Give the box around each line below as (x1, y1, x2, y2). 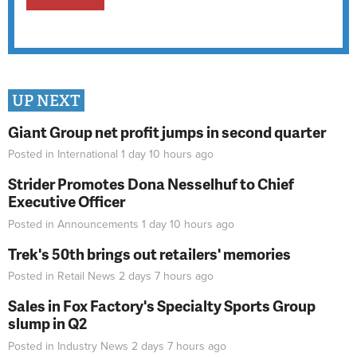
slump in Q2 (8, 312, 87, 335)
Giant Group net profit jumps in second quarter (8, 120, 326, 143)
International (57, 147, 118, 162)
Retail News (57, 269, 116, 284)
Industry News (57, 339, 128, 353)
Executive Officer (8, 190, 125, 213)
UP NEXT (12, 91, 80, 112)
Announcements (57, 217, 139, 231)
